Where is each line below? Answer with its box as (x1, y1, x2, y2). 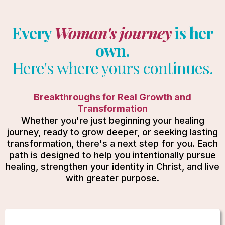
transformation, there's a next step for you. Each (7, 138, 218, 149)
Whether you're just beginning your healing (21, 115, 204, 126)
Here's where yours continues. (12, 56, 213, 78)
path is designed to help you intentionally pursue (9, 149, 216, 160)
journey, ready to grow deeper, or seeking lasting (7, 126, 218, 137)
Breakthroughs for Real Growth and (34, 91, 191, 102)
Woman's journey (54, 21, 171, 43)
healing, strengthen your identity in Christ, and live (6, 161, 219, 172)
